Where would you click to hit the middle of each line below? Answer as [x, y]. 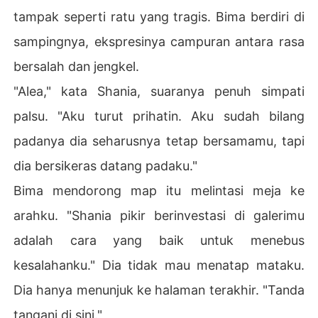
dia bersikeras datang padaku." [106, 165]
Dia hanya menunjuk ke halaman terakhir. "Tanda [159, 290]
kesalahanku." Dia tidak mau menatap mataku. [159, 265]
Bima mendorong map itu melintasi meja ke [159, 190]
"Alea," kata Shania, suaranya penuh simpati [159, 91]
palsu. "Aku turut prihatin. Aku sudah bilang [159, 116]
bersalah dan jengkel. [77, 66]
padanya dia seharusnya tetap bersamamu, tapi [159, 141]
